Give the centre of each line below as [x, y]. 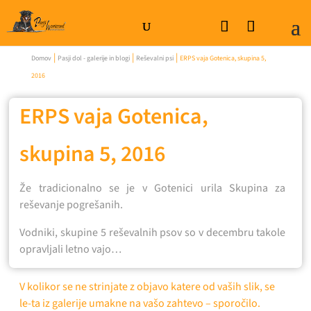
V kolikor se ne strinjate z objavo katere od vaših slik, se [148, 287]
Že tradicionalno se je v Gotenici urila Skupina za [153, 188]
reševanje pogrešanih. [72, 205]
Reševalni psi [154, 58]
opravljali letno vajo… [71, 249]
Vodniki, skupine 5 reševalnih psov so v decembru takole [153, 233]
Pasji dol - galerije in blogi [93, 58]
